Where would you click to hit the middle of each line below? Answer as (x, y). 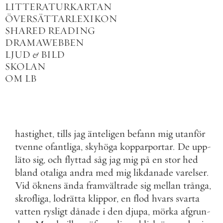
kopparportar (146, 147)
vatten (28, 211)
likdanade (153, 172)
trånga (196, 185)
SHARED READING (50, 31)
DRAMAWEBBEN (44, 43)
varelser (191, 172)
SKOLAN (25, 66)
